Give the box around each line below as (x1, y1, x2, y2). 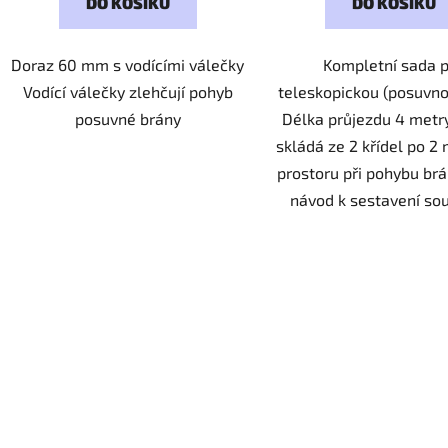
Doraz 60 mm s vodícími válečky (11, 55, 245, 75)
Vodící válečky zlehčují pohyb (22, 82, 233, 102)
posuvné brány (74, 109, 181, 129)
